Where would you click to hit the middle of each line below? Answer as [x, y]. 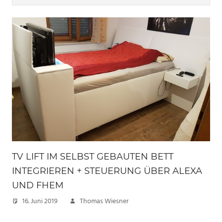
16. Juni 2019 [40, 202]
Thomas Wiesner [104, 202]
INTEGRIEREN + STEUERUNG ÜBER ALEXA [107, 171]
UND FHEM [38, 186]
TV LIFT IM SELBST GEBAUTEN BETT [93, 157]
